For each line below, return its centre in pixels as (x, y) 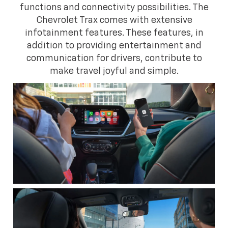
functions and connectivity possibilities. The (114, 7)
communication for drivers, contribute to (114, 58)
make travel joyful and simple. (114, 71)
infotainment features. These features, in (114, 33)
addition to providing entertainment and (114, 46)
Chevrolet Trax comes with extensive (114, 20)
